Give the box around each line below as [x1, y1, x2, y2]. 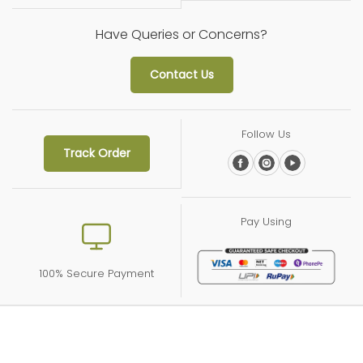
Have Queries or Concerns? [96, 24, 267, 44]
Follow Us [241, 126, 291, 142]
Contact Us [149, 66, 214, 83]
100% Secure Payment [39, 266, 154, 282]
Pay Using [241, 213, 292, 229]
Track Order [62, 144, 130, 161]
